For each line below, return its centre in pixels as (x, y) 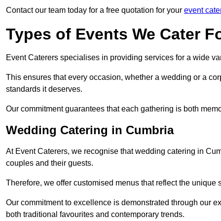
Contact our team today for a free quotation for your (95, 10)
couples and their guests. (50, 163)
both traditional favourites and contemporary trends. (95, 215)
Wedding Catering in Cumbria (90, 130)
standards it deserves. (44, 89)
